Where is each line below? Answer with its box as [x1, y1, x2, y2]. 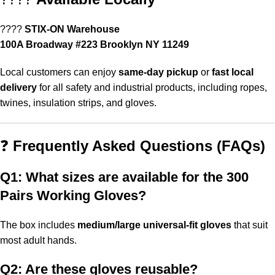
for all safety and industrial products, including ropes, [37, 82, 267, 93]
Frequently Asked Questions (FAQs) [13, 137, 265, 155]
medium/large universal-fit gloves [77, 220, 231, 231]
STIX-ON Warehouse [25, 24, 120, 35]
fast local [212, 67, 254, 78]
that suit [231, 220, 268, 231]
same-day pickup [118, 67, 198, 78]
